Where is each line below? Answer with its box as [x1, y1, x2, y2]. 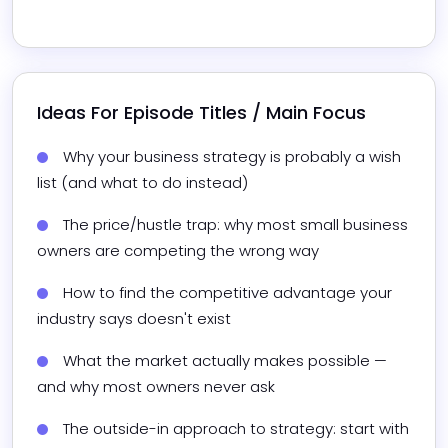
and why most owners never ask [37, 376, 275, 398]
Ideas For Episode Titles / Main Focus [37, 100, 366, 126]
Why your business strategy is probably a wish [63, 146, 401, 168]
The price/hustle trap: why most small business [63, 214, 408, 236]
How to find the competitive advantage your [63, 282, 392, 304]
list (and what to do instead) [37, 172, 248, 194]
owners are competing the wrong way [37, 240, 319, 262]
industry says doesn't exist [37, 308, 231, 330]
